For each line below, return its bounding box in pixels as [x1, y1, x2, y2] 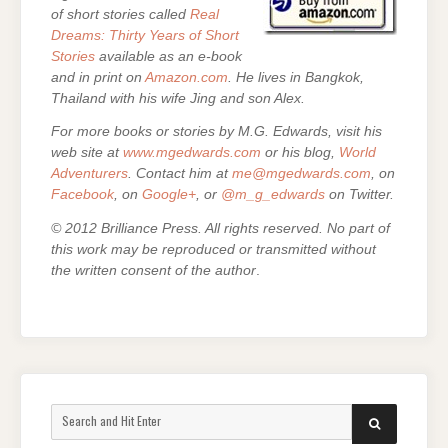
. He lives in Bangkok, [228, 69, 364, 85]
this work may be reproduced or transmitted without [51, 242, 376, 258]
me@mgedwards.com [232, 166, 371, 182]
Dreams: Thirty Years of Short [51, 27, 239, 43]
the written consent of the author [51, 263, 256, 279]
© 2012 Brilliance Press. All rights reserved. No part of [51, 221, 390, 237]
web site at [51, 145, 123, 161]
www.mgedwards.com [123, 145, 261, 161]
